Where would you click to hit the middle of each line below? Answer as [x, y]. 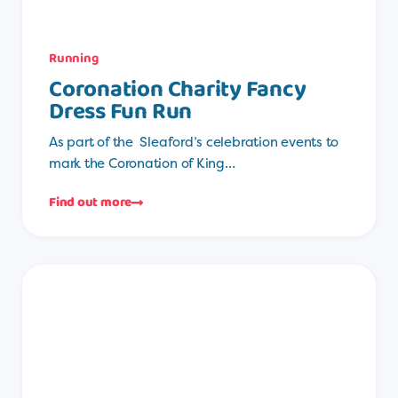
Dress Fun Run [121, 111]
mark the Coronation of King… [142, 163]
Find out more [91, 202]
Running [74, 58]
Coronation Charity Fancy [178, 89]
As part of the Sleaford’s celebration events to [194, 141]
